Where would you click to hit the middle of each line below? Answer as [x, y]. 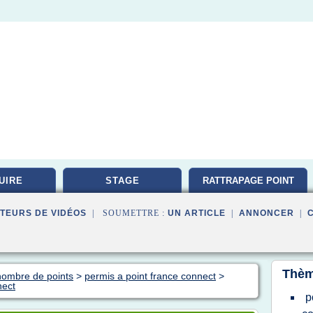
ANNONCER [267, 213]
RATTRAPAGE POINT [248, 181]
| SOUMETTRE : [127, 213]
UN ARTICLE [197, 213]
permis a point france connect [150, 276]
